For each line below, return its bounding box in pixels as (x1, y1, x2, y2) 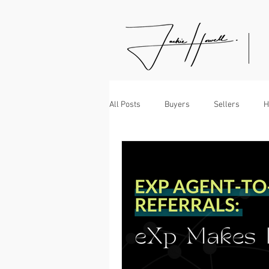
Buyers (165, 99, 190, 110)
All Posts (109, 99, 141, 110)
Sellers (214, 99, 240, 110)
